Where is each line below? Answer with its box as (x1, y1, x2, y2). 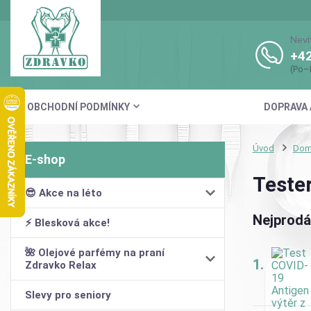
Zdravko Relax (25, 258, 96, 271)
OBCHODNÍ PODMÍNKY (27, 101, 130, 112)
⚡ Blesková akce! (25, 216, 110, 229)
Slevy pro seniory (25, 288, 111, 301)
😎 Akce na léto (25, 186, 102, 199)
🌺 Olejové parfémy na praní (25, 246, 165, 259)
